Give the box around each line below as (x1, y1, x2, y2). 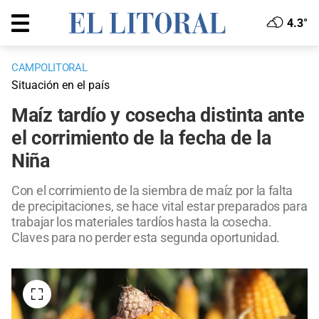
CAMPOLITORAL (11, 61, 88, 75)
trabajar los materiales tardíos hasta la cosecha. (11, 214, 272, 230)
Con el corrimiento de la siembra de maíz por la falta (11, 183, 293, 199)
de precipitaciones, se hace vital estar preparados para (11, 199, 308, 214)
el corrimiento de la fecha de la (11, 127, 271, 150)
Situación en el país (11, 78, 110, 93)
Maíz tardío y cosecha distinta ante (11, 104, 305, 127)
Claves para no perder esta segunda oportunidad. (11, 230, 280, 246)
